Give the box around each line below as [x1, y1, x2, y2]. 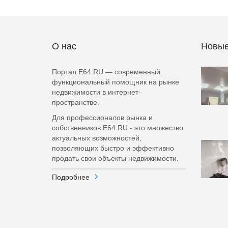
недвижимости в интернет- [52, 88, 141, 96]
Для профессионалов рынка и [52, 113, 153, 122]
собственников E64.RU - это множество [52, 124, 183, 132]
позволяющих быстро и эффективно [52, 144, 174, 152]
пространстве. [52, 98, 99, 106]
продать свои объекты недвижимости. [52, 154, 179, 162]
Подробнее [52, 173, 90, 181]
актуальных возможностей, [52, 134, 141, 142]
